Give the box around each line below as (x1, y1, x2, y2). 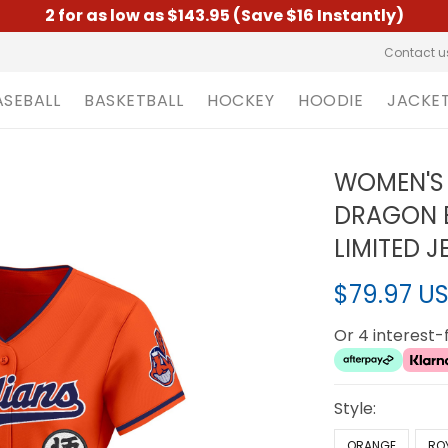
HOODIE (298, 88, 363, 112)
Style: (334, 397, 377, 420)
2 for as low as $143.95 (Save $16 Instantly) (44, 4, 404, 27)
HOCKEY (207, 88, 274, 112)
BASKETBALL (84, 88, 183, 112)
